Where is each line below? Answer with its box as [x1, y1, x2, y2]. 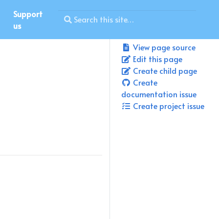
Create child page [131, 65, 197, 76]
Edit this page [131, 53, 182, 64]
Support [13, 8, 43, 19]
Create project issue [131, 100, 204, 111]
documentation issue [121, 88, 197, 99]
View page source [131, 42, 196, 52]
